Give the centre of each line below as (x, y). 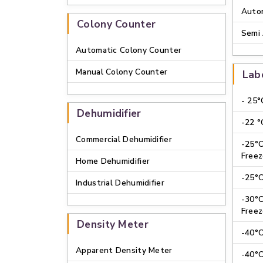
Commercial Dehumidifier (124, 139)
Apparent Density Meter (124, 250)
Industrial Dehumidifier (120, 183)
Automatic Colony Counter (129, 50)
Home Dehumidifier (113, 161)
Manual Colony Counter (122, 72)
